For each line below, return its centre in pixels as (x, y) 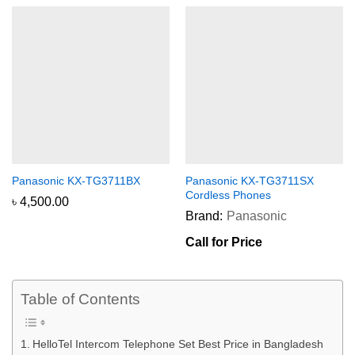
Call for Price (224, 242)
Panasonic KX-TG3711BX (76, 181)
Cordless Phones (228, 195)
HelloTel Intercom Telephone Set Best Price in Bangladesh (177, 344)
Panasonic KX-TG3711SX (250, 181)
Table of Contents (80, 300)
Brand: (204, 216)
